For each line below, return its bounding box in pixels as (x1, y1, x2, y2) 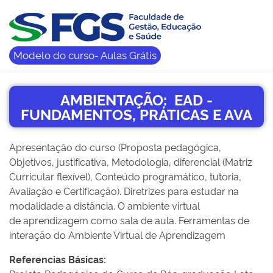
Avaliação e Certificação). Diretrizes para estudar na (9, 184, 239, 197)
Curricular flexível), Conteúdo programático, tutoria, (9, 169, 241, 183)
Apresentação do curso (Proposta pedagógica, (9, 140, 221, 154)
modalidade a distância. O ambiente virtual (9, 199, 200, 212)
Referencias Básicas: (9, 252, 106, 266)
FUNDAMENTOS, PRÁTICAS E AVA (21, 104, 252, 124)
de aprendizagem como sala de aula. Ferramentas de (9, 213, 249, 227)
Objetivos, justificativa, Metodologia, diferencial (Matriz (9, 155, 252, 168)
